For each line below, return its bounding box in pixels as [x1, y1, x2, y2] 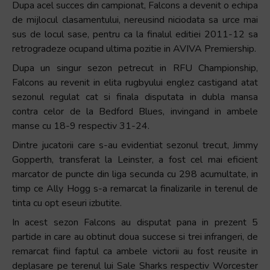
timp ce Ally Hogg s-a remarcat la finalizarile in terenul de [12, 181, 258, 195]
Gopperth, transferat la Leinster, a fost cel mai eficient [12, 152, 258, 166]
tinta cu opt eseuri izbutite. [12, 196, 122, 210]
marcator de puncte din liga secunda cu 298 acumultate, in [12, 167, 258, 181]
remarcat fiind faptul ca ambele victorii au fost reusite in [12, 244, 258, 258]
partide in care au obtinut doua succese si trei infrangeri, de [12, 230, 258, 243]
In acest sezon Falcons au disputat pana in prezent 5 [12, 215, 258, 229]
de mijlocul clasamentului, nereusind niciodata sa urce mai [12, 13, 258, 27]
